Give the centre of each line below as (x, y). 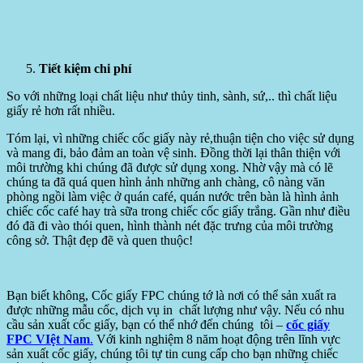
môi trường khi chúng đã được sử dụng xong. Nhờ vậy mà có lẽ (170, 167)
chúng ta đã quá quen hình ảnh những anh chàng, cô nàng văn (166, 181)
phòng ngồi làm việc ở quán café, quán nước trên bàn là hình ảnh (173, 196)
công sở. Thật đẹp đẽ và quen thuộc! (100, 240)
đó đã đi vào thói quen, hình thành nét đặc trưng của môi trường (170, 225)
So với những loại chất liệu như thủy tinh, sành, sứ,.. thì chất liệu (172, 96)
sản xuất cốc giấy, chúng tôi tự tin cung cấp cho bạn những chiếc (172, 353)
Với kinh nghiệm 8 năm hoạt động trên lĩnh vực (217, 339)
